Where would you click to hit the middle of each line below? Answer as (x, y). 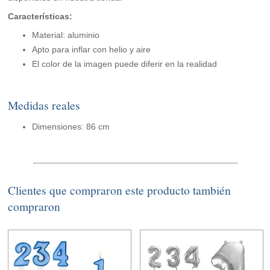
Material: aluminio (66, 35)
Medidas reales (44, 105)
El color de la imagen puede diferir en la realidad (125, 64)
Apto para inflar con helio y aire (92, 50)
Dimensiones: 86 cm (71, 127)
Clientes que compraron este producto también (120, 190)
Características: (40, 17)
